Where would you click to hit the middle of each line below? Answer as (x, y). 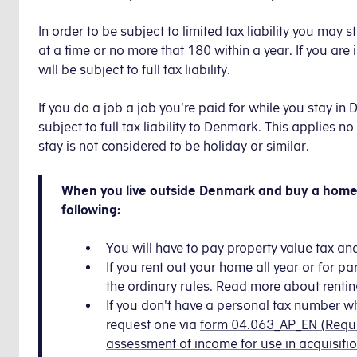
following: (91, 210)
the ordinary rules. (161, 286)
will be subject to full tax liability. (134, 69)
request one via (153, 324)
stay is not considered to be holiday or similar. (174, 146)
